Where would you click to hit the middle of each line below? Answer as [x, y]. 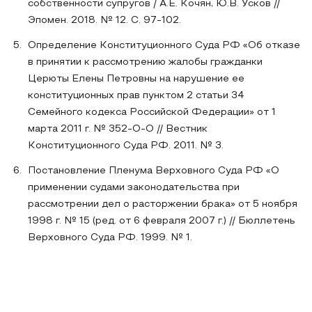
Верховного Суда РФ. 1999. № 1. [110, 238]
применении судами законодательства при [134, 188]
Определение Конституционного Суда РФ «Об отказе [164, 46]
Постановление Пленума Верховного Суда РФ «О [154, 171]
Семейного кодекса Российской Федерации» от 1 [152, 112]
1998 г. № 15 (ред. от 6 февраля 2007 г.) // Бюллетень [162, 221]
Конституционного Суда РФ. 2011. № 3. [126, 146]
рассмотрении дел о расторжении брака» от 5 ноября [163, 204]
